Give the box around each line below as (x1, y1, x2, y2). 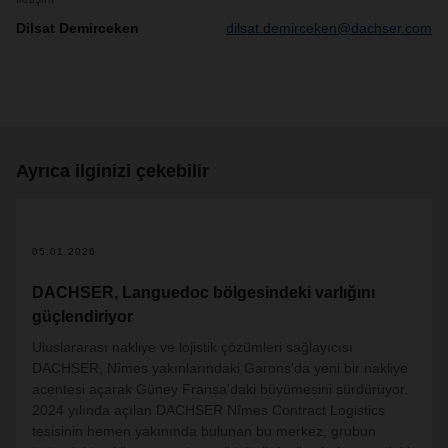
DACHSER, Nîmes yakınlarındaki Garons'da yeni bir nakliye (32, 360, 408, 376)
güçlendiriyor (32, 308, 133, 325)
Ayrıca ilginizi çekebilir (16, 161, 209, 181)
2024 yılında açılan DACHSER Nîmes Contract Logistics (32, 402, 385, 418)
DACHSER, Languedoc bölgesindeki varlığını (32, 284, 375, 301)
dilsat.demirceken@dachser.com (226, 20, 432, 36)
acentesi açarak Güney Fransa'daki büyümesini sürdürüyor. (32, 381, 408, 397)
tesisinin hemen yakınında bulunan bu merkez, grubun (32, 423, 376, 439)
